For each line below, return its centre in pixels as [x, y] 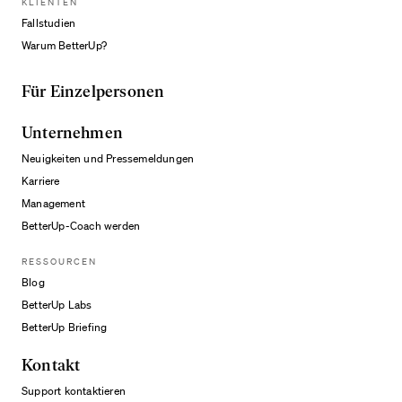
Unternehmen [72, 133]
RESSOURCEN [59, 261]
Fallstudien [49, 23]
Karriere [41, 181]
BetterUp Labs [57, 305]
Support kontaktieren [74, 391]
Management [53, 203]
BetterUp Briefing [65, 327]
